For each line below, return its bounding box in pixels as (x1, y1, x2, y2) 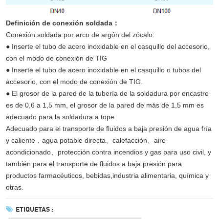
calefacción (112, 136, 147, 145)
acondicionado (6, 148, 51, 156)
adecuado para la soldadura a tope (6, 113, 114, 121)
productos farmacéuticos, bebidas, (6, 172, 112, 180)
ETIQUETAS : (16, 205, 53, 214)
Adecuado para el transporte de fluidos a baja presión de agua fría (6, 125, 212, 133)
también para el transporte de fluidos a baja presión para (6, 160, 182, 168)
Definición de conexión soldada (6, 19, 112, 27)
